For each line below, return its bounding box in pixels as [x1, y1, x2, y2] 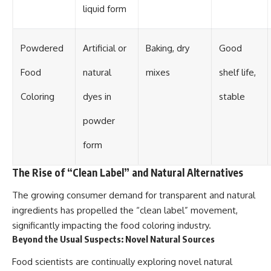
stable [219, 90, 245, 102]
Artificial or [83, 42, 126, 54]
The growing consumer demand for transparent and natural [12, 189, 255, 201]
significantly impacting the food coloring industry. [12, 220, 211, 232]
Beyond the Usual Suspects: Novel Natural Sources [12, 233, 215, 245]
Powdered [21, 42, 64, 54]
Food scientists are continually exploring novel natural [12, 255, 232, 267]
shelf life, [219, 66, 256, 78]
